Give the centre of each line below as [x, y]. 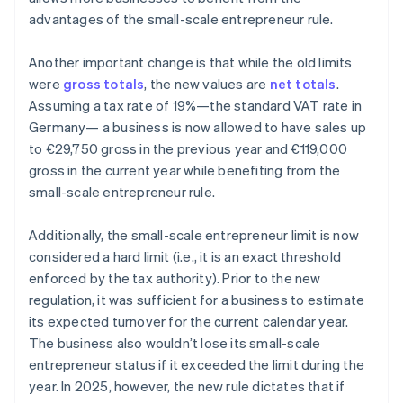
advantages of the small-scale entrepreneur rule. [181, 19]
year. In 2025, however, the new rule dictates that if [187, 386]
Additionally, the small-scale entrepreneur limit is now [194, 235]
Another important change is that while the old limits [191, 63]
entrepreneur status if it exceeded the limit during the [197, 365]
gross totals [104, 84]
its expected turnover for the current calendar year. [189, 322]
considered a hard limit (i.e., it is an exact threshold [185, 257]
